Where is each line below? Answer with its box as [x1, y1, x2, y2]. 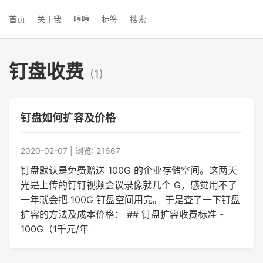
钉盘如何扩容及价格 [21, 112, 116, 124]
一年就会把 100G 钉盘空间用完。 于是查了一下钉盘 [21, 194, 240, 205]
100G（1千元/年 [21, 223, 89, 235]
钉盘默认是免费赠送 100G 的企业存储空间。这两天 [21, 164, 237, 176]
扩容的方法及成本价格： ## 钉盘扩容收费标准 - [21, 208, 224, 220]
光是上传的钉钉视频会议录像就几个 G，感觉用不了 [21, 179, 237, 191]
